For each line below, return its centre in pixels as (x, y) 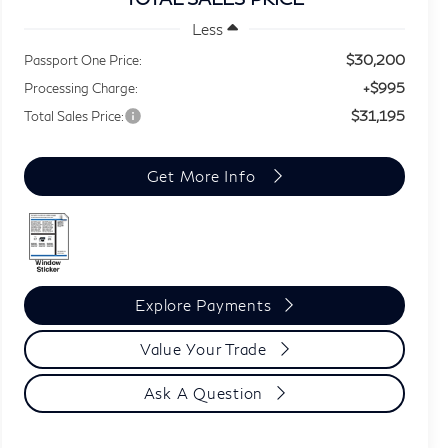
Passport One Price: (83, 59)
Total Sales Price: (74, 115)
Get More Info (203, 175)
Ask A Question (203, 392)
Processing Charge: (81, 87)
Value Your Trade (203, 348)
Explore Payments (203, 304)
